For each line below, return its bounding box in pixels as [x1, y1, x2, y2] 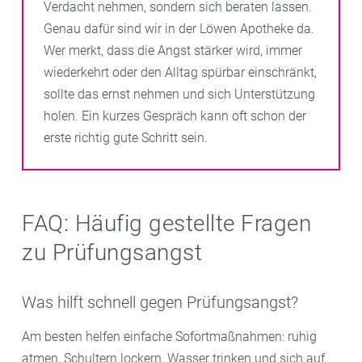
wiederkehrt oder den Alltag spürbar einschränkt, [44, 64, 317, 80]
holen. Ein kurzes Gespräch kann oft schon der [44, 107, 306, 124]
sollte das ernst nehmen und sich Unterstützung [44, 86, 315, 102]
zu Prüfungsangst [22, 238, 202, 266]
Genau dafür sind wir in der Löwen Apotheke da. [44, 20, 314, 36]
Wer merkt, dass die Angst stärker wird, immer [44, 42, 302, 58]
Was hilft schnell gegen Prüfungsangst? [22, 292, 298, 312]
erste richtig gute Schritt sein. [44, 129, 208, 145]
